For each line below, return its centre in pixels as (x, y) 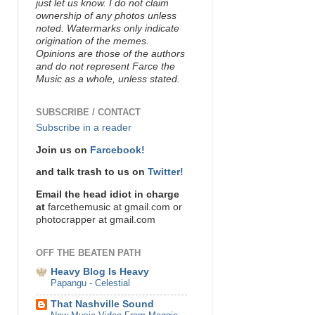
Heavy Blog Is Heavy (100, 271)
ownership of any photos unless (106, 15)
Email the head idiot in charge (108, 194)
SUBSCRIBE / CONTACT (88, 112)
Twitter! (166, 172)
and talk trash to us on (92, 172)
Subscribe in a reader (84, 128)
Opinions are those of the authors (110, 53)
